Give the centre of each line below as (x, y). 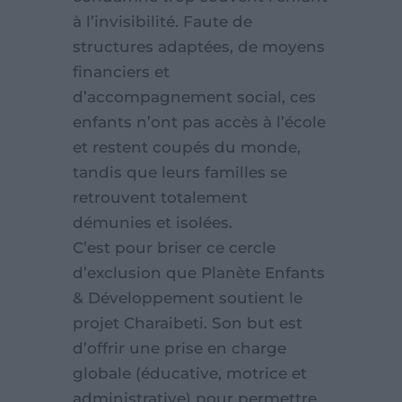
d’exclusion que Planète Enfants (198, 273)
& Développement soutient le (187, 298)
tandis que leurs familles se (179, 172)
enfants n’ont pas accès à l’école (199, 122)
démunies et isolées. (152, 223)
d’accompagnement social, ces (194, 97)
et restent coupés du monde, (186, 147)
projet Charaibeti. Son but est (187, 323)
